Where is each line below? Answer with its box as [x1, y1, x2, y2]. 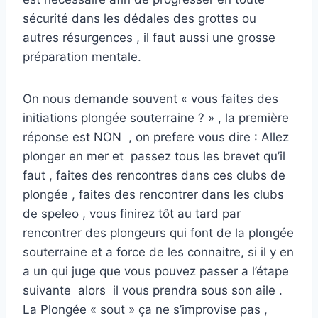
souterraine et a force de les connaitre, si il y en [23, 244, 294, 259]
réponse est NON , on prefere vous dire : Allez [23, 129, 289, 144]
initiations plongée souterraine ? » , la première [23, 110, 289, 125]
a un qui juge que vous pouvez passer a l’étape [23, 263, 289, 278]
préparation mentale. [23, 49, 141, 64]
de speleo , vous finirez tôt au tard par [23, 206, 241, 221]
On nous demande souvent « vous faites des [23, 91, 278, 106]
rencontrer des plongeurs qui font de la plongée [23, 225, 294, 240]
